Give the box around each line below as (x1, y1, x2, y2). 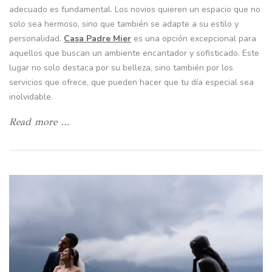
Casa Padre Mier (64, 33, 131, 45)
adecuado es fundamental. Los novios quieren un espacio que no (9, 4, 260, 16)
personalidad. (9, 33, 64, 45)
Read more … (9, 116, 69, 128)
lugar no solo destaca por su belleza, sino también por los (9, 62, 233, 74)
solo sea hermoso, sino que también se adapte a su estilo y (9, 18, 239, 30)
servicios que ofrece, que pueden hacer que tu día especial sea (9, 76, 254, 89)
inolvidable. (9, 91, 53, 103)
